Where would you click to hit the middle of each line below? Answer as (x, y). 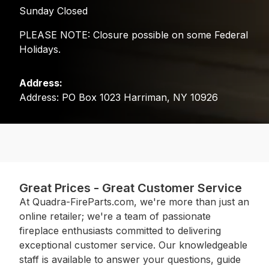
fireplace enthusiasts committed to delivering (120, 230)
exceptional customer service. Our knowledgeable (133, 245)
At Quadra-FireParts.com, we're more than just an (134, 201)
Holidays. (40, 49)
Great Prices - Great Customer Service (131, 188)
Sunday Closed (53, 11)
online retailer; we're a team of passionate (115, 216)
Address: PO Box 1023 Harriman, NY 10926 (119, 97)
